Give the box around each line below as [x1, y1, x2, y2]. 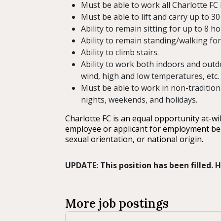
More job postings [65, 196, 169, 212]
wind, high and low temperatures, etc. [81, 71, 219, 82]
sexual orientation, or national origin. [65, 134, 203, 145]
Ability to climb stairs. [81, 47, 159, 58]
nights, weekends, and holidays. [81, 94, 197, 106]
